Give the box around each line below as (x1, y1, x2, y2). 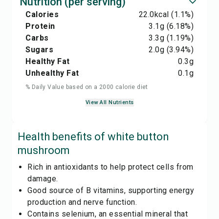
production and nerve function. (27, 197, 137, 207)
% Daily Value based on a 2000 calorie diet (25, 84, 148, 90)
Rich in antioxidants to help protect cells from (27, 162, 194, 172)
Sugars (25, 45, 53, 54)
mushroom (18, 144, 70, 156)
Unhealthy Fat (25, 68, 79, 78)
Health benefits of (18, 131, 108, 143)
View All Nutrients (85, 99, 134, 106)
